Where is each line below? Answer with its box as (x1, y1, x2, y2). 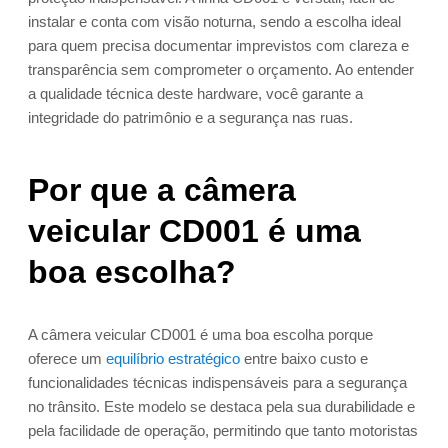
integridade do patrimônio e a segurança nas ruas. (28, 109, 353, 127)
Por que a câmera (28, 172, 296, 209)
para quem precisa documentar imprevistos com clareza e (28, 37, 409, 55)
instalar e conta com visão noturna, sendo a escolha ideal (28, 13, 401, 31)
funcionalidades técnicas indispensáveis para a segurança (28, 374, 407, 392)
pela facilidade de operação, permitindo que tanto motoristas (28, 422, 418, 440)
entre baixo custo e (240, 350, 368, 368)
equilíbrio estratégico (106, 350, 240, 368)
